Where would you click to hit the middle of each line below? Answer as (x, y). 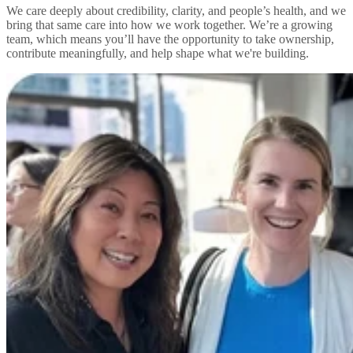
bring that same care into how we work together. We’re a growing (169, 24)
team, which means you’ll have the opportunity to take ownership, (170, 39)
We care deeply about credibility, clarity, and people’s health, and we (176, 10)
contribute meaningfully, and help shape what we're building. (158, 53)
